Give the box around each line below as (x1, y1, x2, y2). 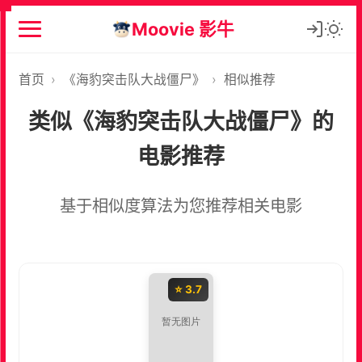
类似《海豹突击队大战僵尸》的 (28, 107, 334, 135)
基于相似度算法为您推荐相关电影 (60, 195, 302, 216)
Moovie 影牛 (132, 18, 235, 40)
